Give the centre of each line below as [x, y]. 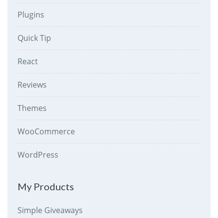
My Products [45, 186]
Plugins [31, 14]
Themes [32, 108]
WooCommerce [46, 131]
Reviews [32, 84]
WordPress [38, 154]
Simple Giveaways [50, 210]
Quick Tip [34, 38]
